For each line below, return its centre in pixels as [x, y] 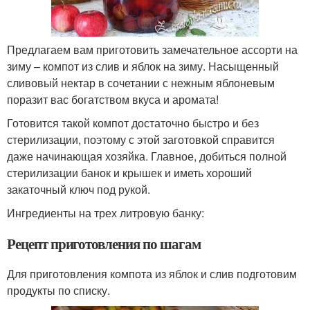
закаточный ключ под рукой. [79, 190]
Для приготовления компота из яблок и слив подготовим [152, 274]
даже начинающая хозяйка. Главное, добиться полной [147, 156]
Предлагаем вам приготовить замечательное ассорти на [152, 50]
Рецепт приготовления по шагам [104, 244]
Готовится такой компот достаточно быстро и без [133, 123]
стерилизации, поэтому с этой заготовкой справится [141, 140]
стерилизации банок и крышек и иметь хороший [129, 173]
